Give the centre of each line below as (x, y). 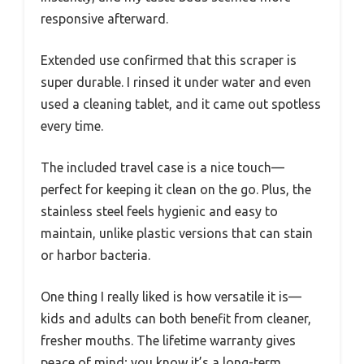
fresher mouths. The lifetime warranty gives (168, 340)
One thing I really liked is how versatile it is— (171, 296)
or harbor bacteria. (95, 255)
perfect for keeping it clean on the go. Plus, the (176, 189)
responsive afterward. (104, 18)
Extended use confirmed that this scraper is (169, 60)
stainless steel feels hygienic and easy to (159, 211)
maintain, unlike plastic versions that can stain (177, 233)
